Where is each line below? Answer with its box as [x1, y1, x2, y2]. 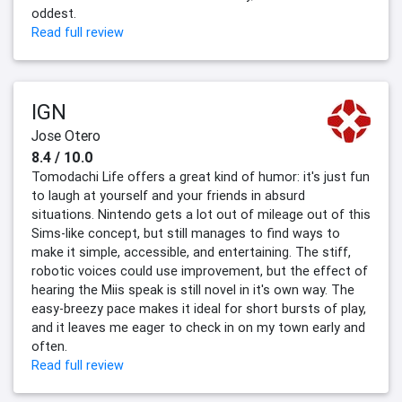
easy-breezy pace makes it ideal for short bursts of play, [31, 301, 366, 318]
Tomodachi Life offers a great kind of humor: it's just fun [31, 169, 370, 186]
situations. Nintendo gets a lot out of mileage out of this [31, 206, 371, 223]
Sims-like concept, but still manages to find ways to [31, 225, 340, 242]
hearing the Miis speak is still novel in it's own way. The [31, 282, 354, 299]
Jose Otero [31, 127, 100, 145]
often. [31, 338, 67, 355]
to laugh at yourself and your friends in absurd [31, 188, 305, 205]
